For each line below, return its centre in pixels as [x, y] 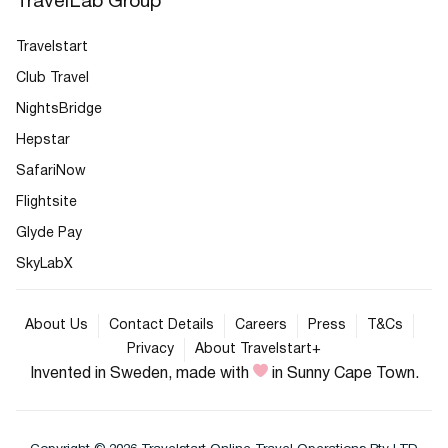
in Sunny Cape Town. [343, 373]
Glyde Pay [49, 233]
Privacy [150, 349]
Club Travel [52, 78]
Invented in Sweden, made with [141, 373]
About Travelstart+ [258, 349]
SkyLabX [44, 264]
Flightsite [46, 202]
